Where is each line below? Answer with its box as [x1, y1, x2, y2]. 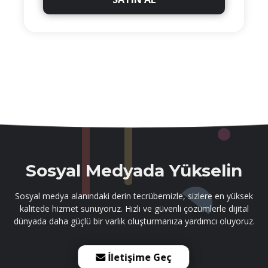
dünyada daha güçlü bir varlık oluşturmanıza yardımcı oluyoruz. [13, 215, 255, 227]
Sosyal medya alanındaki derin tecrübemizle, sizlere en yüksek [15, 190, 253, 202]
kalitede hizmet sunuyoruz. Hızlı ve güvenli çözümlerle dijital [19, 203, 249, 214]
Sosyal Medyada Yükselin [26, 160, 242, 181]
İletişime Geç [108, 251, 174, 264]
